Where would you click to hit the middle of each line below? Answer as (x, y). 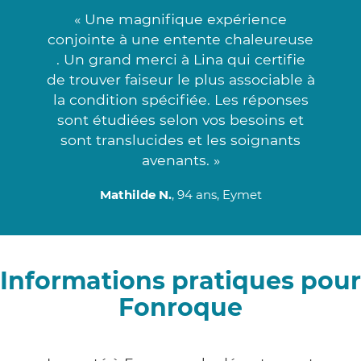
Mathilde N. (135, 194)
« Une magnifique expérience (180, 19)
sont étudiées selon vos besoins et (180, 119)
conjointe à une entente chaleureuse (180, 39)
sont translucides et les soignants (180, 139)
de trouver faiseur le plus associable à (180, 79)
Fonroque (180, 307)
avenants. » (180, 160)
